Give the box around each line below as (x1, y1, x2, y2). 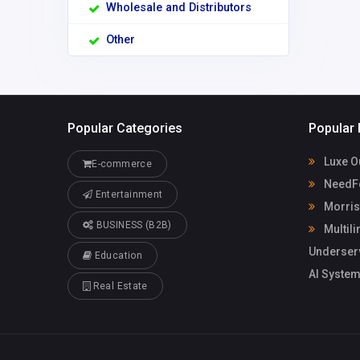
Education (92, 249, 142, 261)
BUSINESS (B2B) (93, 219, 172, 231)
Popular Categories (67, 120, 182, 136)
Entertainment (92, 188, 163, 200)
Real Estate (90, 280, 148, 292)
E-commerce (92, 157, 152, 170)
